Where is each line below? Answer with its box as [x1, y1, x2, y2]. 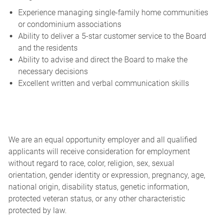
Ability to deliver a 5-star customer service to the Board [18, 31, 206, 41]
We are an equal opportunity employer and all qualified [8, 135, 197, 145]
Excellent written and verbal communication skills [18, 79, 189, 88]
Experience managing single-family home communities [18, 8, 208, 18]
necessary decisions [18, 67, 88, 77]
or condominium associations [18, 20, 121, 29]
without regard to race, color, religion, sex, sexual [8, 159, 174, 168]
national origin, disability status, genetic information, [8, 182, 189, 192]
